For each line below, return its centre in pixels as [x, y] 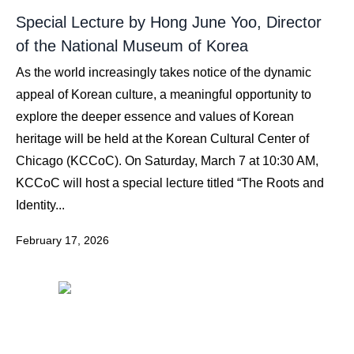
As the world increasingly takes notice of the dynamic [164, 72]
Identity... [40, 205]
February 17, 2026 [62, 240]
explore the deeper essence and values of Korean [155, 116]
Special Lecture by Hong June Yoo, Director [169, 22]
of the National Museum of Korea [132, 45]
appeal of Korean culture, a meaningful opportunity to [164, 94]
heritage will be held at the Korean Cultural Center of [162, 138]
